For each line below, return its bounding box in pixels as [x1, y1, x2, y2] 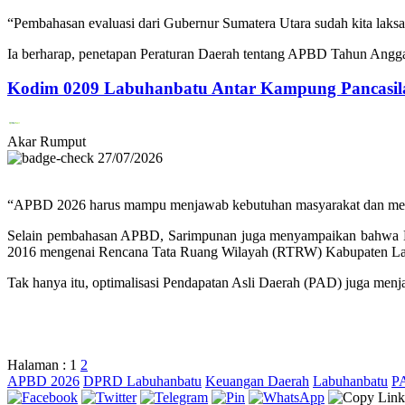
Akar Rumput [7, 134, 86, 150]
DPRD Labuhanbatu [83, 373, 202, 390]
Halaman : [7, 357, 66, 373]
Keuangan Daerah [205, 373, 309, 390]
